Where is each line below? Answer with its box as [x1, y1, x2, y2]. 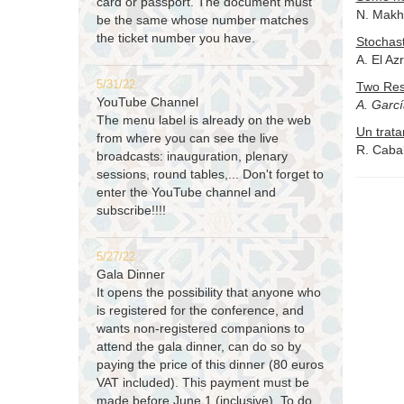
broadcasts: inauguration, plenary [96, 149, 288, 164]
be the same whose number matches [96, 13, 308, 28]
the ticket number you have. [96, 31, 255, 46]
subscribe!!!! [96, 203, 166, 218]
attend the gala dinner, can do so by [96, 339, 301, 354]
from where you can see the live [96, 131, 279, 146]
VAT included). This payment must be [96, 375, 309, 390]
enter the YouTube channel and [96, 185, 276, 200]
